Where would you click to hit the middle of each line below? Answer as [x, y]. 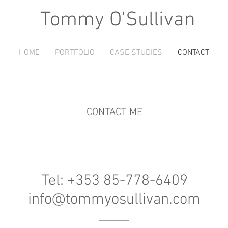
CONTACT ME [114, 112]
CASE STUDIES [136, 53]
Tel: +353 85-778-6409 [114, 181]
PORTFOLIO [75, 53]
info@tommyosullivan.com [114, 200]
